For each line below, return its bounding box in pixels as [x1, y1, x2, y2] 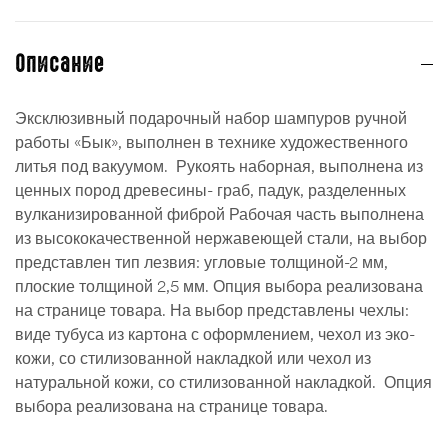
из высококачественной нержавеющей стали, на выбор [15, 227, 427, 248]
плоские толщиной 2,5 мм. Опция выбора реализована [15, 275, 423, 296]
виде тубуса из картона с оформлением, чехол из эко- [15, 323, 415, 344]
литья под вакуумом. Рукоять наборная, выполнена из [15, 155, 423, 176]
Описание [15, 49, 105, 77]
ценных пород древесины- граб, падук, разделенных [15, 179, 406, 200]
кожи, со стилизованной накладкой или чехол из [15, 347, 371, 368]
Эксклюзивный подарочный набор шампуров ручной [15, 107, 407, 128]
